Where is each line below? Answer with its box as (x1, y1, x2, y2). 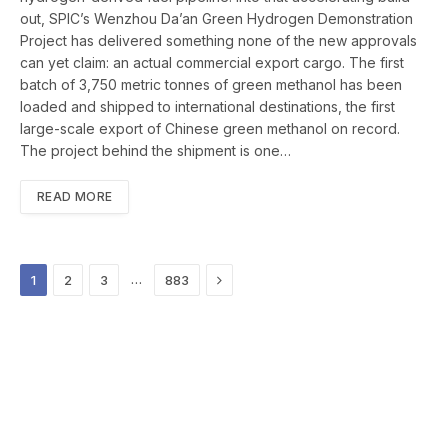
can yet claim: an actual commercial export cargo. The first (20, 54, 404, 72)
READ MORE (37, 189, 113, 205)
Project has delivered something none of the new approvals (20, 32, 417, 50)
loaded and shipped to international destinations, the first (20, 98, 395, 116)
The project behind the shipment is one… (20, 142, 291, 160)
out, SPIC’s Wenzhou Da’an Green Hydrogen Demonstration (20, 10, 413, 28)
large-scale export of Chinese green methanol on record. (20, 120, 400, 138)
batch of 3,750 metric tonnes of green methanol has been (20, 76, 402, 94)
